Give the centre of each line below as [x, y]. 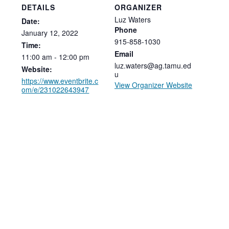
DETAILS [39, 7]
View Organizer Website [153, 85]
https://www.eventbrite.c [60, 81]
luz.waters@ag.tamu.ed [153, 66]
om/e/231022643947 [55, 90]
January [35, 33]
